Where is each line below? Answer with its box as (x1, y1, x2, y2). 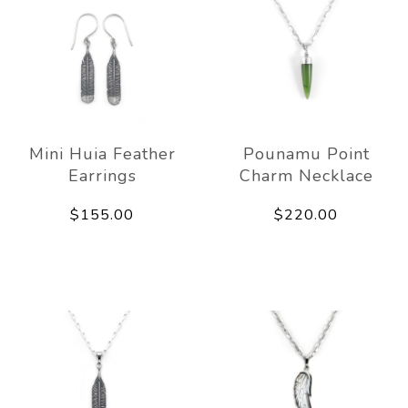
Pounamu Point (242, 142, 370, 165)
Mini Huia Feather (28, 142, 176, 165)
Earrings (67, 164, 137, 187)
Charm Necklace (239, 164, 373, 187)
